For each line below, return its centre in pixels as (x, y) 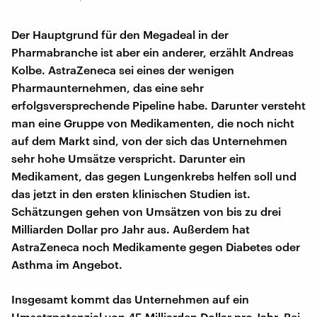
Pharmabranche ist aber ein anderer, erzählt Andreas (152, 52)
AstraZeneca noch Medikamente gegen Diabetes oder (156, 246)
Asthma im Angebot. (67, 264)
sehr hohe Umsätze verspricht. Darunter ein (128, 158)
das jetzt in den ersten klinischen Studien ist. (131, 193)
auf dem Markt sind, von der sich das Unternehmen (149, 140)
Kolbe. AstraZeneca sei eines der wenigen (123, 69)
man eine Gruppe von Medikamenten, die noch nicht (153, 122)
